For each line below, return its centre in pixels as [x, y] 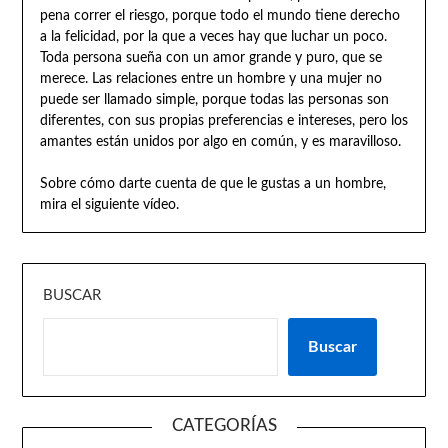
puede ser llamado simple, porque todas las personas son [214, 99]
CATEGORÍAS [224, 426]
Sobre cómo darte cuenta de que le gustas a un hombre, [212, 183]
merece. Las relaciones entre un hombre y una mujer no [210, 78]
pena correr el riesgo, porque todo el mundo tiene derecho [219, 15]
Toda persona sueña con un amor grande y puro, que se [210, 57]
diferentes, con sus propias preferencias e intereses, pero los [223, 120]
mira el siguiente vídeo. [109, 204]
